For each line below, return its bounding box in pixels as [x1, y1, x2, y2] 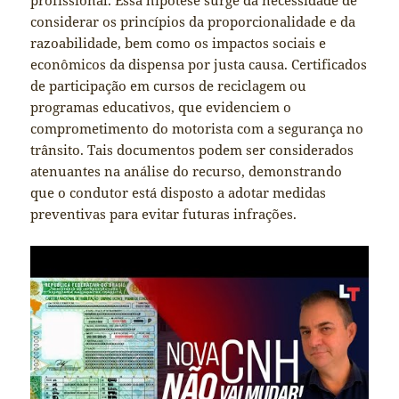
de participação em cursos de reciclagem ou [30, 77, 307, 95]
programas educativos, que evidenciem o [30, 98, 292, 117]
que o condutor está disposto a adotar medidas [30, 183, 327, 202]
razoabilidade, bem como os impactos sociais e [30, 34, 327, 53]
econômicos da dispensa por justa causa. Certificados [30, 55, 368, 74]
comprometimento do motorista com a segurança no [30, 119, 364, 138]
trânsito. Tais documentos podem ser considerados [30, 141, 354, 159]
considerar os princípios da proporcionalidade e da [30, 12, 356, 31]
